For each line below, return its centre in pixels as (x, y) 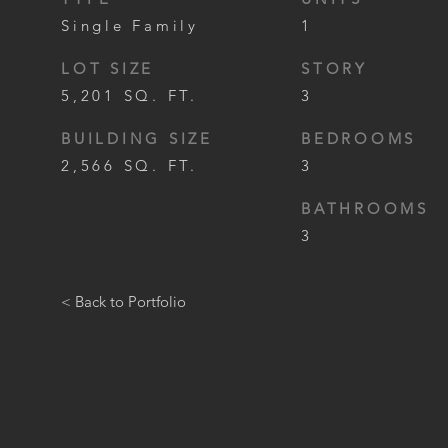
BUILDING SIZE (137, 138)
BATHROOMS (365, 208)
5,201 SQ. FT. (129, 95)
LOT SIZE (107, 68)
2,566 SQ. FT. (129, 165)
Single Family (130, 25)
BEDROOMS (358, 138)
